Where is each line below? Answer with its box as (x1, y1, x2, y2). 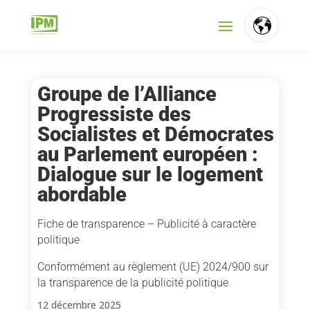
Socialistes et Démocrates (37, 122, 274, 146)
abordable (37, 183, 127, 206)
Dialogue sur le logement (37, 163, 263, 186)
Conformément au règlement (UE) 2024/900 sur (37, 260, 268, 273)
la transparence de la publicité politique (37, 276, 228, 289)
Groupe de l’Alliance (37, 82, 217, 106)
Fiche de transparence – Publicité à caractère (37, 217, 256, 230)
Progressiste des (37, 102, 191, 126)
